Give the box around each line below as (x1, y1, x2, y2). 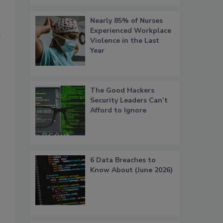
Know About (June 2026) (90, 165, 173, 175)
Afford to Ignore (90, 106, 146, 115)
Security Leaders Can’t (90, 96, 168, 106)
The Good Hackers (90, 86, 154, 96)
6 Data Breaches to (90, 155, 156, 165)
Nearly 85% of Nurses (90, 16, 163, 26)
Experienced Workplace (90, 26, 171, 36)
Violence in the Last (90, 36, 159, 46)
